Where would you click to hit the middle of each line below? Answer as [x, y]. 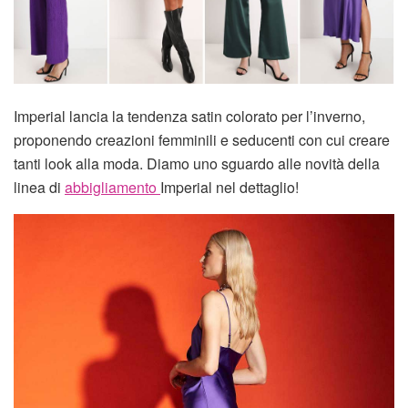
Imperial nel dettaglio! [229, 187]
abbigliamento [112, 187]
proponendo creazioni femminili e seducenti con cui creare [202, 139]
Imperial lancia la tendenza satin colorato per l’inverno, [189, 116]
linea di [39, 187]
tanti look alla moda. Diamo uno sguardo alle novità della [197, 163]
